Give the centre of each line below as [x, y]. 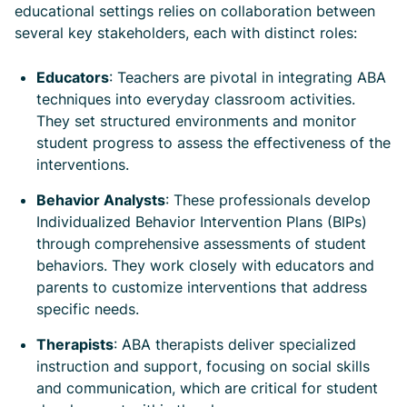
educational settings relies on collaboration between [195, 11]
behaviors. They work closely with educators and [205, 265]
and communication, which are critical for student [207, 388]
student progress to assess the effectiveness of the [213, 143]
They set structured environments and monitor [196, 121]
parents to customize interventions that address [202, 287]
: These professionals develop [268, 200]
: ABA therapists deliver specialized [235, 344]
